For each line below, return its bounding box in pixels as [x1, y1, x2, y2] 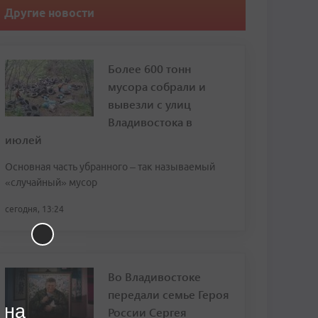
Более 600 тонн [108, 61, 191, 76]
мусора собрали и [108, 79, 206, 94]
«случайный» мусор [5, 177, 97, 188]
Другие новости [4, 6, 94, 19]
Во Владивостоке [108, 269, 201, 284]
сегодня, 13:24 [5, 204, 64, 214]
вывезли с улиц [108, 97, 191, 111]
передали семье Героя [108, 287, 229, 302]
